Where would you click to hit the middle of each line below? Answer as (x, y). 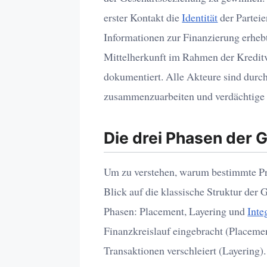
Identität (200, 17)
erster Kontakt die (143, 17)
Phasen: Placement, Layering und (176, 211)
